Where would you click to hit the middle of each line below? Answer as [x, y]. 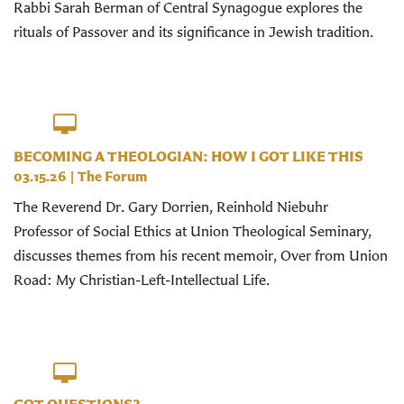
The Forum [112, 177]
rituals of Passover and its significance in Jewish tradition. [193, 31]
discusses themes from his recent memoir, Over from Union [201, 256]
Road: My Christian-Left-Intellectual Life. [142, 280]
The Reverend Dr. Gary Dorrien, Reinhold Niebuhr [171, 207]
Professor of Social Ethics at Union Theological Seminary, [193, 231]
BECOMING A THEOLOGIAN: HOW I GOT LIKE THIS [188, 156]
